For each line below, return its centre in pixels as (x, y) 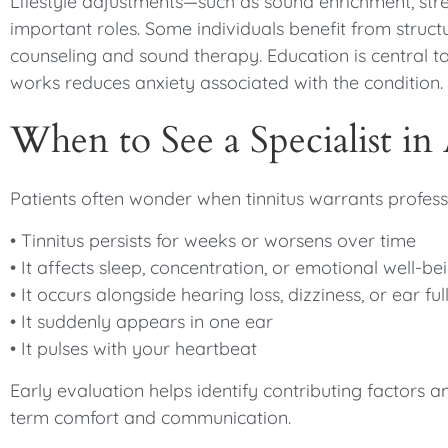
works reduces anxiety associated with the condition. (226, 82)
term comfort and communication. (150, 417)
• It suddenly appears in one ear (141, 321)
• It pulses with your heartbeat (133, 348)
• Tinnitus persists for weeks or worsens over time (213, 240)
